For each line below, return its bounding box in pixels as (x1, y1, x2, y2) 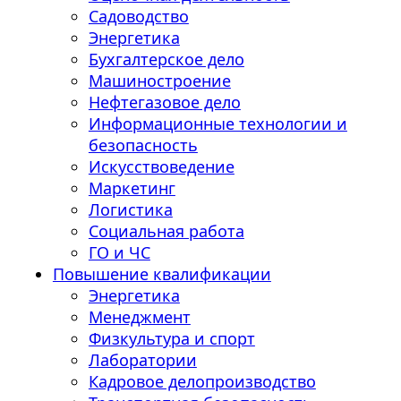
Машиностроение (88, 70, 231, 91)
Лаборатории (88, 349, 197, 371)
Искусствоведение (88, 156, 235, 177)
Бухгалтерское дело (88, 48, 244, 70)
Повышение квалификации (52, 263, 271, 285)
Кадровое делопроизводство (88, 371, 316, 392)
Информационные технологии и (88, 113, 347, 134)
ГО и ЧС (88, 242, 150, 263)
